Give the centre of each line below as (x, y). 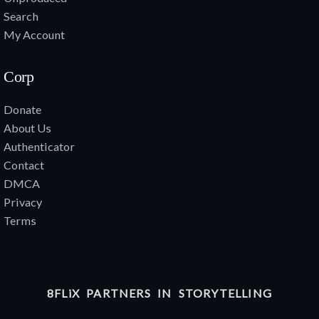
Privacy (23, 202)
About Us (27, 128)
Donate (22, 110)
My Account (34, 34)
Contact (24, 165)
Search (21, 16)
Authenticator (39, 147)
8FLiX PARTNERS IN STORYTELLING (159, 293)
